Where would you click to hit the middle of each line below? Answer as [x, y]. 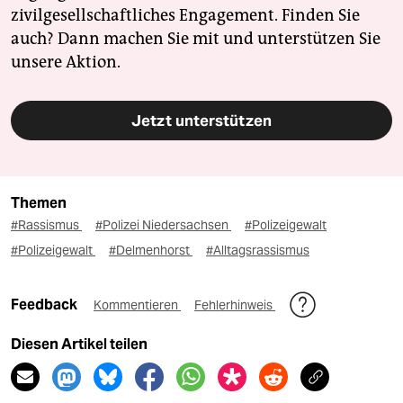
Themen [39, 203]
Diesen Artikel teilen [79, 345]
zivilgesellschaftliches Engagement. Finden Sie [185, 16]
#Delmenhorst [151, 251]
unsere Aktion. [66, 63]
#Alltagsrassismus [258, 251]
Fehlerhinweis [235, 305]
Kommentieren [137, 305]
